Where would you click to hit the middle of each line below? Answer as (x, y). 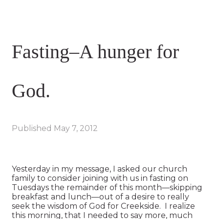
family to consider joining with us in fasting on (100, 178)
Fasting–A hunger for (95, 52)
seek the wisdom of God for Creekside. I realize (103, 206)
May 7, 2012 (76, 128)
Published (33, 128)
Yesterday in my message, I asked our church (99, 169)
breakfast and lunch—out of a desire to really (100, 197)
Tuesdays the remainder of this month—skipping (107, 187)
